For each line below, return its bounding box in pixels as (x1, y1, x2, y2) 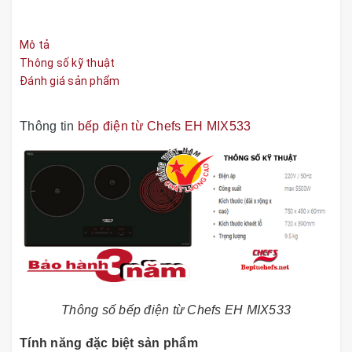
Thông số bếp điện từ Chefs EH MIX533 (61, 303, 291, 317)
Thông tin (20, 119, 78, 133)
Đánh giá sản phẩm (20, 74, 120, 87)
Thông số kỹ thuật (20, 56, 115, 69)
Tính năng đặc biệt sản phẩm (20, 336, 201, 350)
